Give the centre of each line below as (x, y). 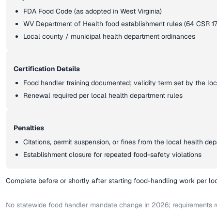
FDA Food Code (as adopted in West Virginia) (93, 11)
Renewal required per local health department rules (103, 95)
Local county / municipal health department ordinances (109, 36)
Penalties (29, 128)
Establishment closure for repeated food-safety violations (112, 155)
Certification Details (47, 69)
